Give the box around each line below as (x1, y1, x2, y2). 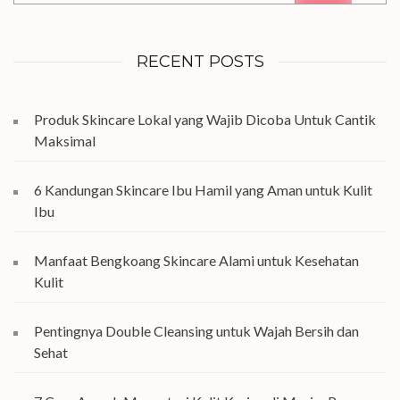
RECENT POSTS (136, 52, 264, 72)
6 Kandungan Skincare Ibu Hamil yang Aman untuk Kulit (34, 181, 372, 199)
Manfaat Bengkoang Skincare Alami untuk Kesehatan (34, 252, 359, 270)
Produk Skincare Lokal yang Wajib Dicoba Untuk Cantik (34, 111, 376, 129)
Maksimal (34, 132, 96, 150)
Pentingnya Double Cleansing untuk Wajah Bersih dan (34, 322, 359, 340)
